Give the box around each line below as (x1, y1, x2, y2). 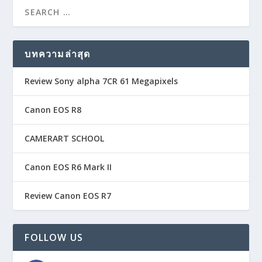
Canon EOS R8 (25, 104, 82, 116)
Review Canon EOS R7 (25, 190, 112, 202)
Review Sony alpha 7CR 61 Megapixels (25, 75, 178, 87)
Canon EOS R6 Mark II (25, 161, 112, 173)
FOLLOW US (25, 231, 84, 244)
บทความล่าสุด (25, 47, 91, 61)
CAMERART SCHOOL (25, 133, 105, 144)
